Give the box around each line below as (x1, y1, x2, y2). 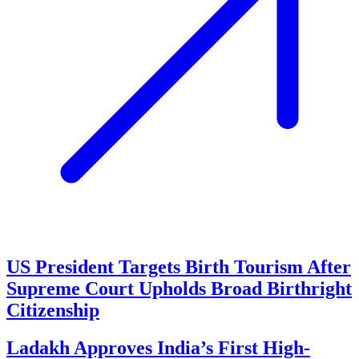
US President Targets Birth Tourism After (6, 256, 351, 277)
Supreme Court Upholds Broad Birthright (6, 277, 352, 299)
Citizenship (6, 299, 99, 321)
